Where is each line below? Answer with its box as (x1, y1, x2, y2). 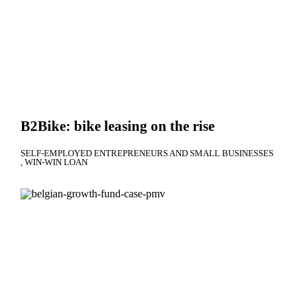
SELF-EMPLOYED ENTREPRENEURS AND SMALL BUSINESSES (21, 147, 273, 158)
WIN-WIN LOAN (25, 156, 88, 167)
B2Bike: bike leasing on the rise (21, 117, 214, 134)
